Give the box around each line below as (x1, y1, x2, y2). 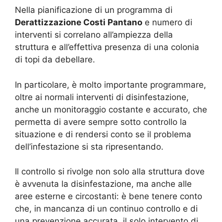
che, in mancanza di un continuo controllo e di (15, 204, 198, 214)
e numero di (142, 17, 192, 28)
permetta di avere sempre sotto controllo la (15, 116, 187, 127)
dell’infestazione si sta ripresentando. (15, 141, 164, 152)
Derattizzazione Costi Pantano (15, 17, 142, 28)
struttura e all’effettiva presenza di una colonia (15, 42, 199, 53)
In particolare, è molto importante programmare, (15, 79, 206, 90)
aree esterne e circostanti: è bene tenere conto (15, 191, 202, 202)
